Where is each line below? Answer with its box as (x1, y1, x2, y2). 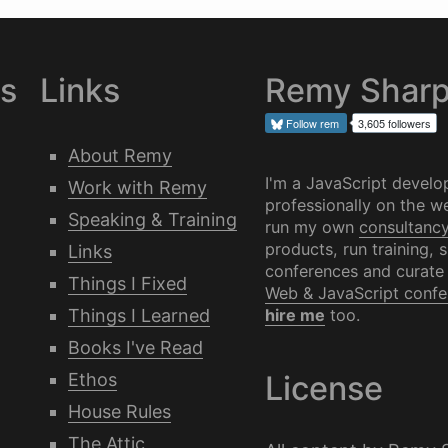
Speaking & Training (67, 209, 237, 230)
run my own (264, 217, 359, 237)
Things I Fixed (67, 273, 187, 294)
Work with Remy (67, 177, 207, 198)
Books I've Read (67, 337, 203, 358)
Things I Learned (67, 305, 210, 326)
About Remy (67, 145, 172, 166)
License (264, 369, 383, 408)
